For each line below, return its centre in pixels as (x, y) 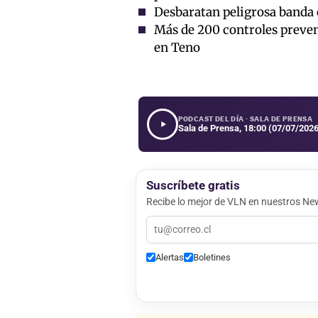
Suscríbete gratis (193, 185)
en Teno (177, 47)
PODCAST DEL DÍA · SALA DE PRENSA (245, 118)
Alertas (169, 257)
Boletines (212, 257)
